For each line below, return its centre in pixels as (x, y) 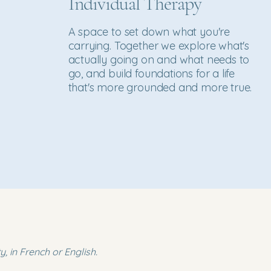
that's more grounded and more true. (160, 87)
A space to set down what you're (149, 32)
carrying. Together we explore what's (159, 46)
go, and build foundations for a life (152, 73)
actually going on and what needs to (159, 60)
